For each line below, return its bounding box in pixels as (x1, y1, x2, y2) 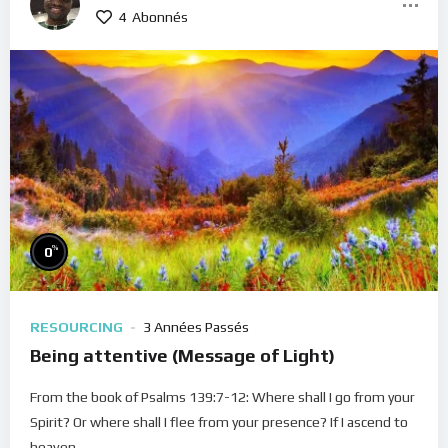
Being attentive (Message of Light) (30, 345, 335, 367)
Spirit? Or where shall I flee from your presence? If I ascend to (30, 414, 408, 431)
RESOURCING (30, 319, 123, 336)
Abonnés (132, 8, 188, 25)
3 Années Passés (143, 319, 249, 336)
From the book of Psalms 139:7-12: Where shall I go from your (30, 389, 415, 406)
